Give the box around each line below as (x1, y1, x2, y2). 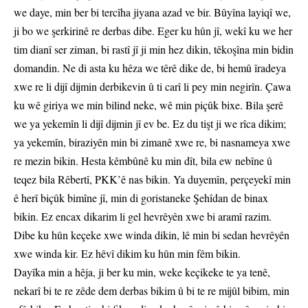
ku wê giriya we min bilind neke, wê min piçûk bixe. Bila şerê (14, 98, 283, 113)
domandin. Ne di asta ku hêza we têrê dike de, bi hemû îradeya (14, 60, 286, 76)
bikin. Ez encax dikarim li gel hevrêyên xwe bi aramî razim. (14, 209, 272, 224)
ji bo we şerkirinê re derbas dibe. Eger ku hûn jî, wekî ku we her (14, 23, 292, 38)
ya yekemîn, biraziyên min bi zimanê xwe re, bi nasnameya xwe (14, 135, 290, 150)
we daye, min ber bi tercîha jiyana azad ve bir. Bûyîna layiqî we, (14, 5, 291, 20)
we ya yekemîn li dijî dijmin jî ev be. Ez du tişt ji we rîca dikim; (14, 116, 286, 131)
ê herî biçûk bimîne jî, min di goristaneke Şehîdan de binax (14, 190, 268, 206)
